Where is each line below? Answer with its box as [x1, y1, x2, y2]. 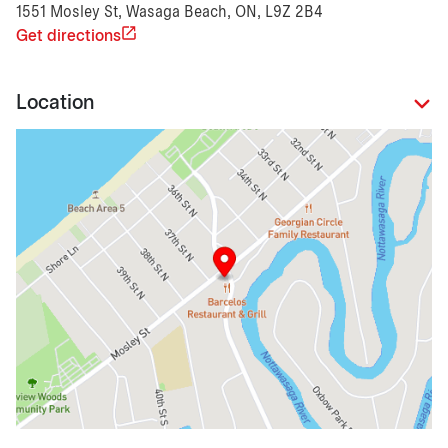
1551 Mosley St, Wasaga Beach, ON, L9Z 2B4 [16, 4, 323, 20]
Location [16, 94, 94, 114]
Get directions [16, 28, 121, 44]
